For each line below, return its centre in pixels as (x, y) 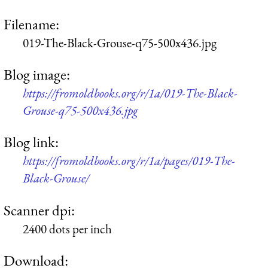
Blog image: (37, 74)
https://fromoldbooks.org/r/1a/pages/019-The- (129, 161)
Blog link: (31, 142)
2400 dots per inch (67, 229)
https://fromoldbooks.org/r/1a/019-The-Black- (130, 93)
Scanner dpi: (39, 210)
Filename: (31, 24)
